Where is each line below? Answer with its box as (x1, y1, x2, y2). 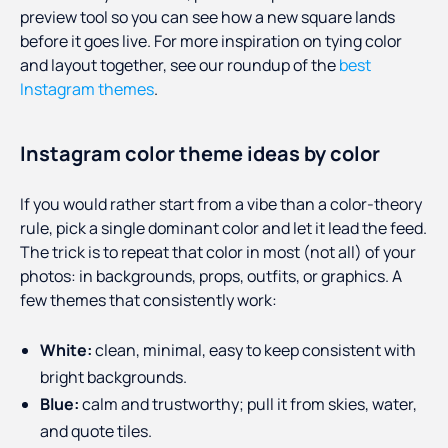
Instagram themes (20, 78, 154, 101)
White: (40, 339, 92, 362)
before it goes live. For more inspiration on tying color (20, 30, 402, 53)
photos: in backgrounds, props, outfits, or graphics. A (20, 265, 402, 288)
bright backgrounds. (40, 366, 187, 389)
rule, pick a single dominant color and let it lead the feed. (20, 217, 427, 240)
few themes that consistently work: (20, 289, 277, 312)
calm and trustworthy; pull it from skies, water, (79, 393, 417, 416)
